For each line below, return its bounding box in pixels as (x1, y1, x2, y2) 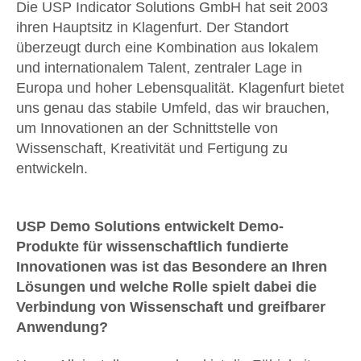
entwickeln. (16, 160, 88, 176)
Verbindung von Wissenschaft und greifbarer (16, 298, 326, 315)
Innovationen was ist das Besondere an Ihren (16, 258, 327, 275)
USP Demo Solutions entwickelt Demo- (16, 218, 284, 234)
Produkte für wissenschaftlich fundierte (16, 238, 288, 255)
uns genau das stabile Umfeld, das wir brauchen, (16, 99, 330, 116)
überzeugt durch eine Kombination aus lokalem (16, 39, 318, 56)
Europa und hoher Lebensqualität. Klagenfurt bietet (16, 79, 344, 96)
